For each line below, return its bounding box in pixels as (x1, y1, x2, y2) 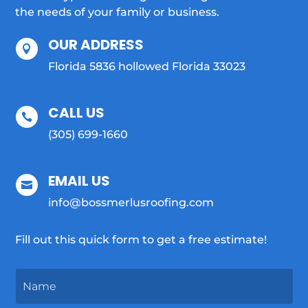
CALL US (47, 102, 104, 122)
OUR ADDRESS (47, 34, 144, 54)
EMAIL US (47, 170, 110, 190)
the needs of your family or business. (15, 5, 220, 19)
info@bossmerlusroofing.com (47, 195, 214, 209)
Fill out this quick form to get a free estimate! (15, 232, 267, 246)
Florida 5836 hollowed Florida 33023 (47, 59, 245, 73)
